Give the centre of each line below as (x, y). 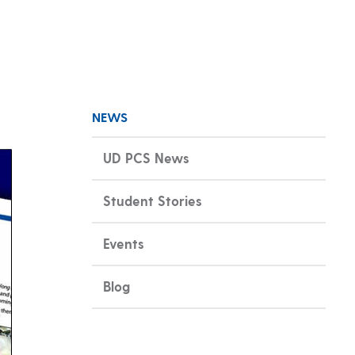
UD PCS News (146, 158)
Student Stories (152, 201)
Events (123, 244)
